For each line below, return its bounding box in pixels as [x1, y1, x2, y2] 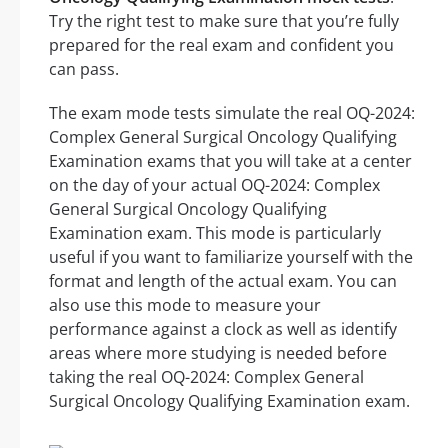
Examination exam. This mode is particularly [49, 222, 381, 245]
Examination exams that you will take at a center [49, 150, 412, 173]
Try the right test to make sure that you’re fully [49, 10, 399, 33]
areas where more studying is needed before [49, 342, 387, 365]
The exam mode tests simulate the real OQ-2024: [49, 102, 415, 125]
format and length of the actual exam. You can [49, 270, 397, 293]
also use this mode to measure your [49, 294, 321, 317]
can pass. [49, 58, 119, 81]
